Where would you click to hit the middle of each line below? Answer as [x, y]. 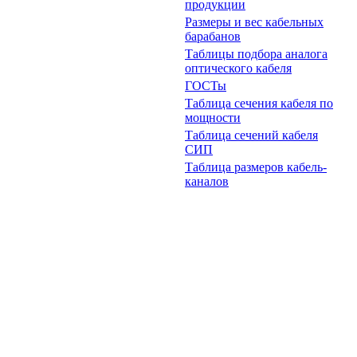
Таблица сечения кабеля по [259, 103]
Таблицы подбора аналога [256, 54]
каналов [207, 181]
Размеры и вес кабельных [254, 22]
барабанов [213, 36]
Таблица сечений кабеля [251, 135]
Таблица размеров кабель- [256, 167]
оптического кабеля [238, 68]
